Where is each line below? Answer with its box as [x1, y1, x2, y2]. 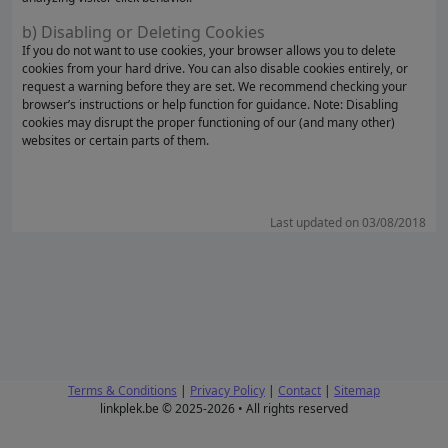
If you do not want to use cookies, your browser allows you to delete [22, 42, 396, 59]
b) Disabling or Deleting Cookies [22, 21, 265, 43]
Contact [278, 382, 321, 399]
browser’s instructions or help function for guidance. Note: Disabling [22, 96, 398, 113]
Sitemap [334, 382, 380, 399]
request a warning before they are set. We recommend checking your [22, 78, 407, 95]
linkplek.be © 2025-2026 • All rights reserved [100, 400, 348, 417]
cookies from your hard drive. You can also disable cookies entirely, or [22, 60, 408, 77]
